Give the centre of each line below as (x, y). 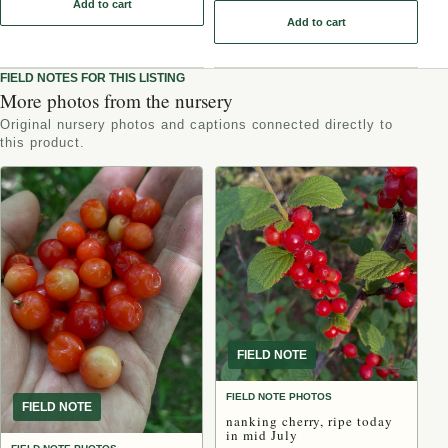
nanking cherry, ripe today (309, 421)
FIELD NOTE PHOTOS (279, 397)
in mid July (262, 435)
